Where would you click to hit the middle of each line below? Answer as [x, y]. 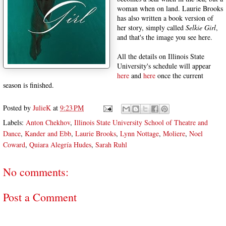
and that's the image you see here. [165, 37]
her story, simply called [151, 27]
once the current [179, 75]
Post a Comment [40, 197]
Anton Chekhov [48, 122]
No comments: [36, 172]
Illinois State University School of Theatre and [141, 122]
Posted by [18, 107]
